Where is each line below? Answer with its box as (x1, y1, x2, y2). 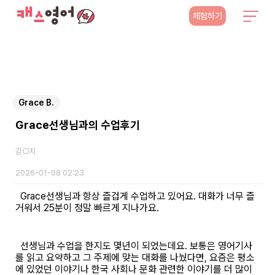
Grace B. (18, 98, 54, 107)
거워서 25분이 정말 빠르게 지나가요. (15, 202, 161, 214)
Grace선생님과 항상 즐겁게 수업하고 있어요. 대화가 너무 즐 (15, 190, 255, 202)
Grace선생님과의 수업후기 (15, 118, 140, 131)
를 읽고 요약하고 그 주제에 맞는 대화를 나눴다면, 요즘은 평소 (15, 252, 255, 263)
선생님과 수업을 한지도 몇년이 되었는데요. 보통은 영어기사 (15, 240, 252, 252)
